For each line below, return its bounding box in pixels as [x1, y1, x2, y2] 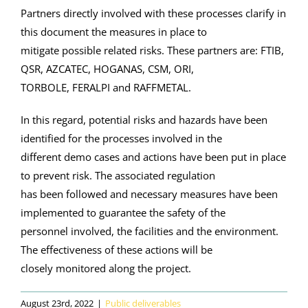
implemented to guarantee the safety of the [21, 205, 225, 219]
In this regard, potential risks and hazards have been [21, 112, 267, 126]
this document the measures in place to [21, 24, 207, 38]
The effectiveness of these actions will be [21, 242, 212, 256]
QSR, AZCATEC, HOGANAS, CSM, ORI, [21, 61, 194, 76]
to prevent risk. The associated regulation [21, 168, 215, 182]
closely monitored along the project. [21, 261, 191, 275]
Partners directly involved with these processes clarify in [21, 5, 286, 20]
